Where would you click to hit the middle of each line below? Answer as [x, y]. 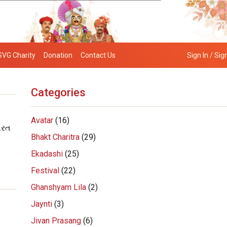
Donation [58, 55]
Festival [45, 171]
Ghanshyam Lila [58, 187]
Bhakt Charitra [55, 137]
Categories [58, 92]
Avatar [42, 120]
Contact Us [98, 55]
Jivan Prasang [56, 221]
